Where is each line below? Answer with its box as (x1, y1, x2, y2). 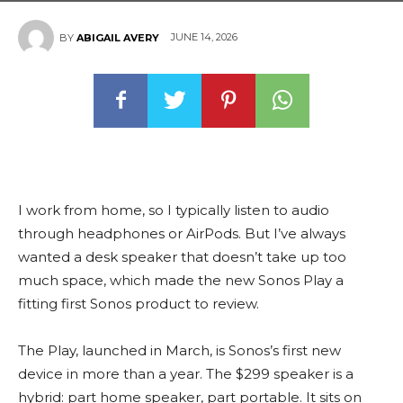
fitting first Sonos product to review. (18, 294, 259, 312)
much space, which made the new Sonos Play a (18, 271, 344, 289)
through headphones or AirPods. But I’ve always (18, 224, 345, 242)
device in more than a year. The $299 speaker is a (18, 364, 354, 382)
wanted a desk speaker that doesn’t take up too (18, 247, 346, 265)
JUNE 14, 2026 (171, 31, 237, 44)
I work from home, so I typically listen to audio (18, 201, 329, 219)
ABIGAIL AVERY (76, 31, 159, 44)
